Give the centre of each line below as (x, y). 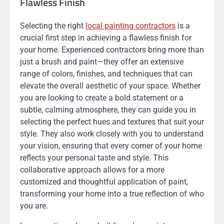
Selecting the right (53, 26)
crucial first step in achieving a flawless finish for (106, 38)
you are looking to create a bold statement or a (102, 98)
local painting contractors (130, 26)
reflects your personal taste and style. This (94, 158)
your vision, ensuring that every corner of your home (111, 146)
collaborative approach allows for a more (92, 170)
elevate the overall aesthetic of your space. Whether (110, 86)
